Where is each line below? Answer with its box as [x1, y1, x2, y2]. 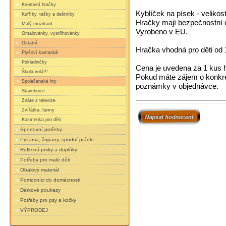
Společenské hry [20, 78, 57, 84]
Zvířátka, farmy [20, 107, 55, 112]
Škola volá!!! [20, 69, 48, 74]
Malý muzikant [20, 21, 53, 26]
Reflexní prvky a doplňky [20, 146, 78, 152]
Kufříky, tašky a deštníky [20, 11, 75, 17]
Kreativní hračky [20, 2, 56, 7]
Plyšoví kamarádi [20, 49, 59, 55]
